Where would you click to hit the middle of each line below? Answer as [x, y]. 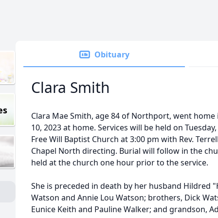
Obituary [112, 54]
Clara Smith [71, 87]
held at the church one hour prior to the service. [120, 163]
